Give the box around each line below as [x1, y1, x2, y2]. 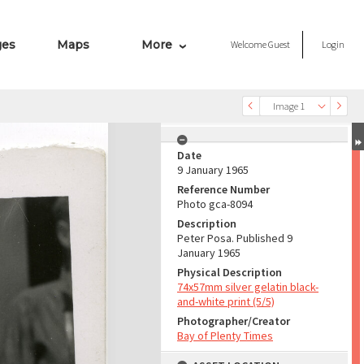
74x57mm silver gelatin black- [177, 279, 318, 294]
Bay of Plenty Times [177, 328, 273, 343]
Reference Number [177, 182, 270, 197]
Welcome [231, 38, 268, 50]
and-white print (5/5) [177, 294, 275, 309]
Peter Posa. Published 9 [177, 231, 292, 245]
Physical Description [177, 265, 282, 279]
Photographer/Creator [177, 314, 290, 328]
